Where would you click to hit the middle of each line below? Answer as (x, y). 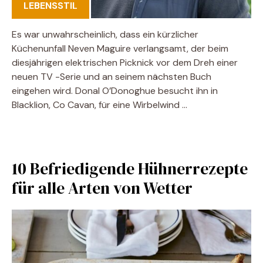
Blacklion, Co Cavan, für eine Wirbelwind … (100, 104)
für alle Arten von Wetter (102, 188)
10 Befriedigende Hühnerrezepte (130, 168)
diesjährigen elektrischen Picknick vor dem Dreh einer (125, 62)
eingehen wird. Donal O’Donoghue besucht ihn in (115, 90)
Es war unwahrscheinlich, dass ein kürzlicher (105, 34)
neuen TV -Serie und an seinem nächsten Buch (112, 76)
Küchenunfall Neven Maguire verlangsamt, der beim (120, 48)
